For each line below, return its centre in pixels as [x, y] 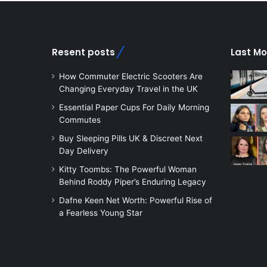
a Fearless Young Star [101, 212]
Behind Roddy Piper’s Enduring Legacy [133, 181]
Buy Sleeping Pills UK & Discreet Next [131, 138]
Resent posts [83, 52]
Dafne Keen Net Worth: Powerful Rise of [136, 200]
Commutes [80, 119]
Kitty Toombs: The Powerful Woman [128, 169]
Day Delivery [84, 150]
